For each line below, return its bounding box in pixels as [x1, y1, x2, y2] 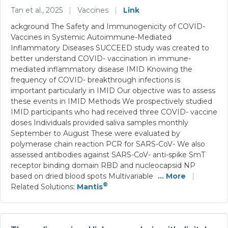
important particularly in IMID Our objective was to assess [11, 85, 215, 95]
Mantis [77, 182, 103, 191]
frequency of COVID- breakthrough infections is [11, 75, 180, 84]
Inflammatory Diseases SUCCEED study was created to [11, 43, 209, 52]
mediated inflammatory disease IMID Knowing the [11, 64, 192, 74]
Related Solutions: [11, 182, 77, 191]
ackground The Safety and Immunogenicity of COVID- [11, 21, 205, 31]
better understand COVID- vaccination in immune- [11, 53, 191, 63]
